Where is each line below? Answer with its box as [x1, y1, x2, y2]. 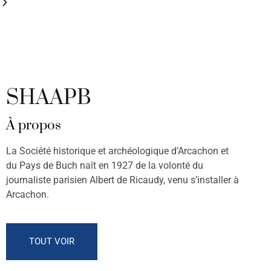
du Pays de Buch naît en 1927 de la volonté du [6, 160, 203, 172]
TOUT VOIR [29, 235, 74, 247]
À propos [6, 117, 61, 135]
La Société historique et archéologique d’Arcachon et [6, 145, 229, 157]
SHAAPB [6, 85, 91, 112]
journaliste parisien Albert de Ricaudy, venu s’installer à [6, 174, 239, 186]
